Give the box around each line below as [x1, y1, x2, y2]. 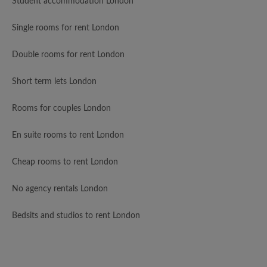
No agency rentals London [12, 185, 108, 194]
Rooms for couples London [12, 104, 111, 113]
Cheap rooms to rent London [12, 158, 118, 167]
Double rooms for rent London [12, 51, 125, 60]
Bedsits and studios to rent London [12, 212, 140, 221]
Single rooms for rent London [12, 24, 119, 33]
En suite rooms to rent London [12, 131, 124, 140]
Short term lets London [12, 77, 97, 86]
